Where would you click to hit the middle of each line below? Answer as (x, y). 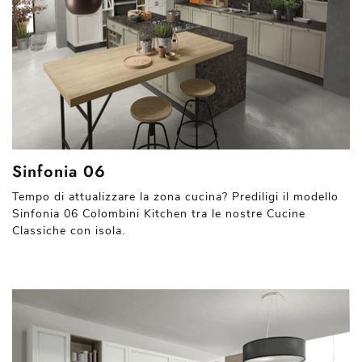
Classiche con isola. (69, 230)
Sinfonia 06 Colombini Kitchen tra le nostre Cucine (159, 213)
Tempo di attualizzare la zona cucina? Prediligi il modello (175, 196)
